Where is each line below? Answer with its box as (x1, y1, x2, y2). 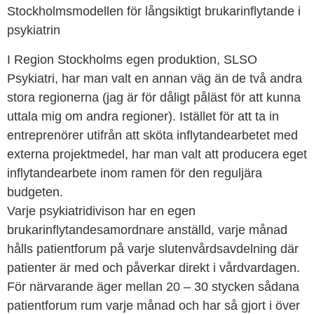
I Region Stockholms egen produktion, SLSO (7, 53, 257, 67)
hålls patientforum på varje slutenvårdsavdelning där (7, 242, 299, 257)
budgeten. (7, 185, 63, 200)
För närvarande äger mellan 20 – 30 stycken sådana (7, 280, 299, 294)
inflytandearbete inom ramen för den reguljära (7, 166, 262, 181)
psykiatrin (7, 23, 60, 38)
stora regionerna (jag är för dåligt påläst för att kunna (7, 90, 301, 105)
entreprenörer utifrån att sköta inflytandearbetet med (7, 128, 298, 143)
